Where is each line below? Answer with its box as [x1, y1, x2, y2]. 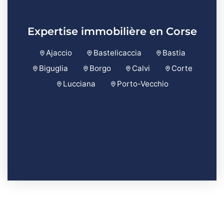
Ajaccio [46, 48, 72, 58]
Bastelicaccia [93, 48, 141, 58]
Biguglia [39, 63, 68, 73]
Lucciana [63, 79, 96, 89]
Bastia [162, 48, 186, 58]
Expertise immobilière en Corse [27, 25, 197, 38]
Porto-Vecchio [116, 79, 168, 89]
